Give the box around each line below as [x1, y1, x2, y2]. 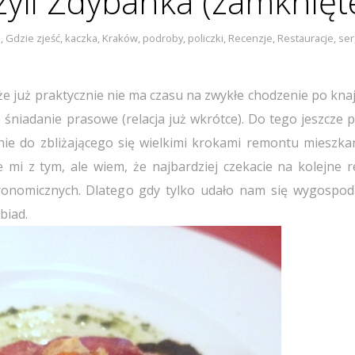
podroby [143, 31, 183, 45]
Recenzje [228, 31, 273, 45]
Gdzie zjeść [6, 31, 60, 45]
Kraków [102, 31, 138, 45]
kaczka [65, 31, 97, 45]
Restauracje [277, 31, 334, 45]
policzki [188, 31, 223, 45]
